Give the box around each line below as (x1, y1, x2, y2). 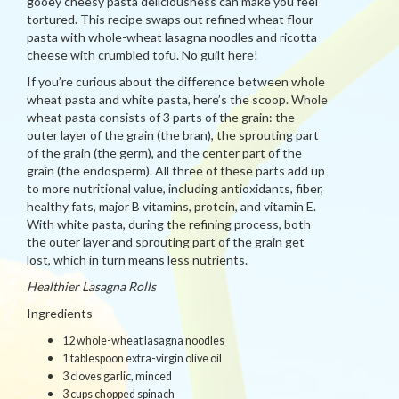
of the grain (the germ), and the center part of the (27, 145, 302, 160)
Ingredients (27, 305, 93, 321)
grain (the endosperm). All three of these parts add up (27, 163, 325, 178)
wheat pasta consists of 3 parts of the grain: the (27, 110, 295, 125)
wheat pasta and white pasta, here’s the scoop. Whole (27, 92, 328, 107)
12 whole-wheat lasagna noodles (62, 334, 224, 347)
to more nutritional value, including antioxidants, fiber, (27, 181, 323, 196)
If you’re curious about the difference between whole (27, 74, 325, 89)
